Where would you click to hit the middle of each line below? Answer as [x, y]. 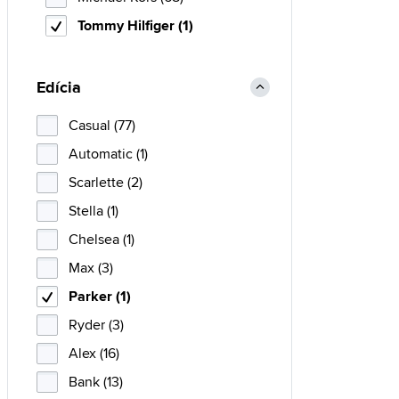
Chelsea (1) [102, 239]
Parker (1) [100, 296]
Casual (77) [102, 125]
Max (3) [91, 268]
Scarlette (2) [106, 182]
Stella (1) [94, 211]
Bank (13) [96, 382]
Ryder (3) [96, 325]
